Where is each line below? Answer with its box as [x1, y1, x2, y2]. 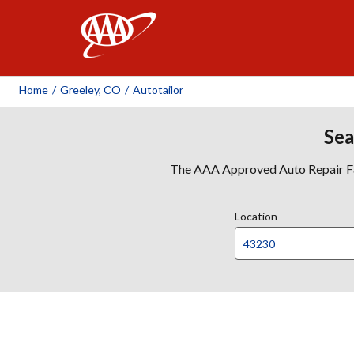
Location [235, 209, 277, 223]
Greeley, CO [60, 83, 121, 96]
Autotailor [133, 83, 183, 96]
